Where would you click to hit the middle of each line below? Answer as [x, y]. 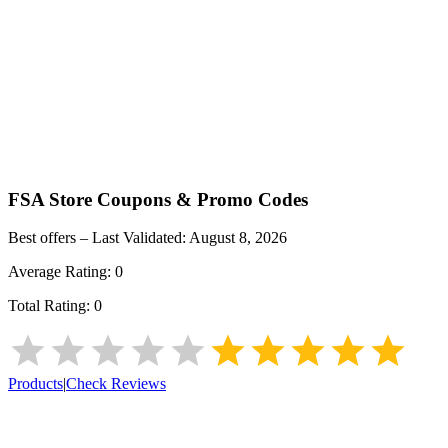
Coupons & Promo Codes [200, 199]
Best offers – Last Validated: [98, 238]
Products [35, 384]
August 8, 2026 [238, 238]
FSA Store [50, 199]
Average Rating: [61, 272]
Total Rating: [51, 306]
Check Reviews [116, 384]
